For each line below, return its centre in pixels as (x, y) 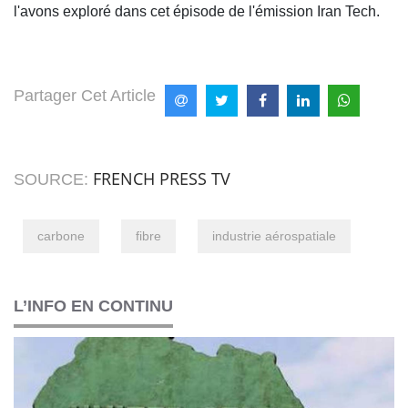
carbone (61, 236)
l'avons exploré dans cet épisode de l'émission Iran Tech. (197, 12)
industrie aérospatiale (274, 236)
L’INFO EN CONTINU (93, 306)
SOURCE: (53, 180)
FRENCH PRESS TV (162, 179)
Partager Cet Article (85, 96)
